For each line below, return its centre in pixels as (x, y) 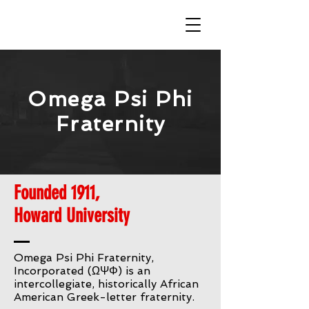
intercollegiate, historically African (106, 284)
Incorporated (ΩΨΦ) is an (82, 271)
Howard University (72, 216)
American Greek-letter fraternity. (104, 297)
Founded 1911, (57, 193)
